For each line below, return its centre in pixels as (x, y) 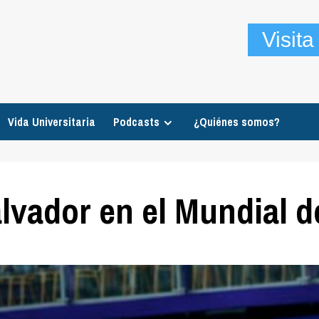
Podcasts (136, 122)
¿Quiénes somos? (236, 122)
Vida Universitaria (51, 122)
